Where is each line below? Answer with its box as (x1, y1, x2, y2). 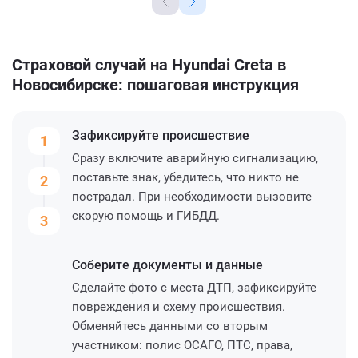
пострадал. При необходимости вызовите (72, 189, 312, 204)
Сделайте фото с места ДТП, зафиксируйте (72, 280, 316, 295)
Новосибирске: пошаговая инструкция (12, 74, 299, 94)
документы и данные (133, 257, 263, 272)
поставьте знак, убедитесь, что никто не (72, 169, 299, 185)
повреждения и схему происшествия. (72, 299, 285, 314)
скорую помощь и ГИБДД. (72, 208, 220, 223)
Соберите (72, 257, 133, 272)
